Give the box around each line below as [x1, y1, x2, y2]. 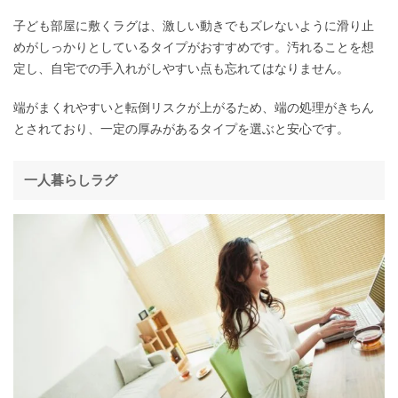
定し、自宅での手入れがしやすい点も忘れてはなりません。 [13, 60, 349, 76]
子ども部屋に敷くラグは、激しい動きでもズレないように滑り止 [13, 18, 374, 33]
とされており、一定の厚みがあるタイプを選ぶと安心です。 [13, 121, 349, 136]
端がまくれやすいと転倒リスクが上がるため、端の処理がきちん [13, 99, 374, 115]
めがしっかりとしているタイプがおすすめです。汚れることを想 [13, 39, 374, 54]
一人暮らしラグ [24, 171, 117, 187]
